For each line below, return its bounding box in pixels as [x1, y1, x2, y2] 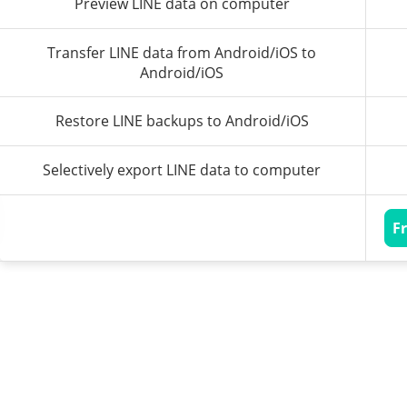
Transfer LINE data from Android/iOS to [47, 43, 317, 64]
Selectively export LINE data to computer [43, 160, 322, 181]
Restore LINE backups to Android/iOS [55, 111, 309, 132]
